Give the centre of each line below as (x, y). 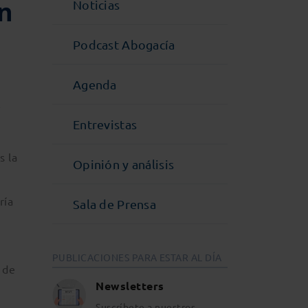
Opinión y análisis (124, 164)
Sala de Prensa (115, 204)
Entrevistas (105, 124)
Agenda (95, 84)
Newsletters (130, 286)
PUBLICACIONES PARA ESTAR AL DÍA (137, 257)
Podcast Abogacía (124, 44)
